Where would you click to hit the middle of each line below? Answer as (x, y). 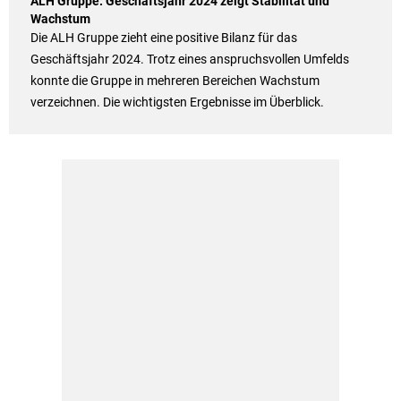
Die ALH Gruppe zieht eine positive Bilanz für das (163, 38)
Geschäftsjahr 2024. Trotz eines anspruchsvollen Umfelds (189, 60)
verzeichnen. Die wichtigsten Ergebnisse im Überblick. (177, 102)
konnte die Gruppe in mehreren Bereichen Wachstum (175, 81)
